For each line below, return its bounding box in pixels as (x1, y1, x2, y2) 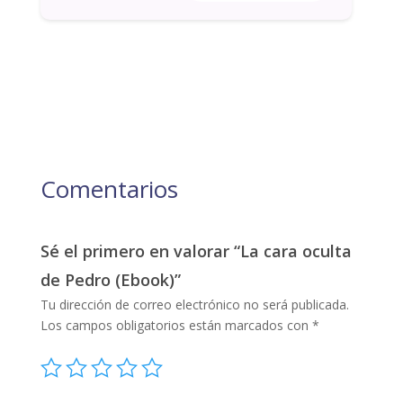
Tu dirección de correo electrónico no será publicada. (40, 295, 349, 313)
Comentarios (40, 172, 178, 205)
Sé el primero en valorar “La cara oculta (40, 239, 352, 262)
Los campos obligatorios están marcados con (40, 316, 312, 334)
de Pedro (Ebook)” (40, 268, 181, 291)
